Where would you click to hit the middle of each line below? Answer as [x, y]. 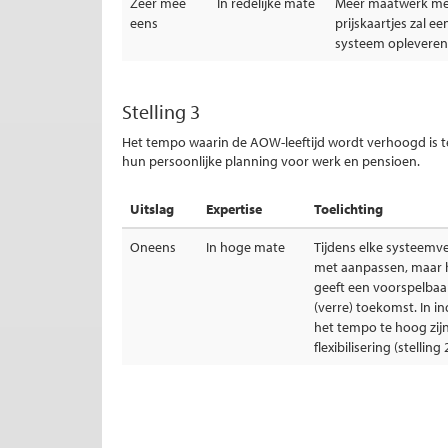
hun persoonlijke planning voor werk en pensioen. [271, 161]
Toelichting [348, 209]
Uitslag [152, 209]
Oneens [153, 247]
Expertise [234, 209]
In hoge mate [245, 247]
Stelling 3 [161, 111]
